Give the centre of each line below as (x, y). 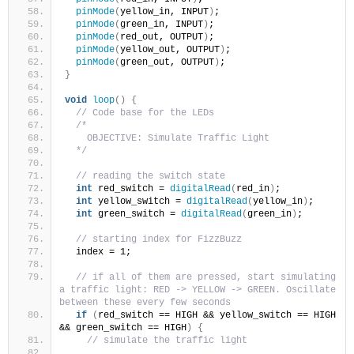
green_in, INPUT (162, 25)
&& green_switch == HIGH (123, 328)
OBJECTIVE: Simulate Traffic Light (167, 139)
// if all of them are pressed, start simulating (206, 278)
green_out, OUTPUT (167, 63)
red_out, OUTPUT (162, 38)
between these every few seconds (145, 303)
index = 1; (98, 252)
